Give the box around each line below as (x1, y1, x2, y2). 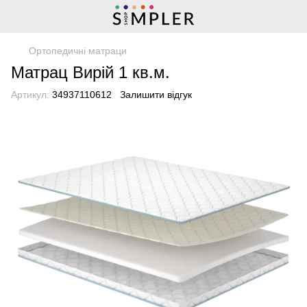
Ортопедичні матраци (29, 45, 127, 56)
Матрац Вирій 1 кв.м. (11, 63, 170, 82)
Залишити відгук (120, 89, 192, 100)
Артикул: (11, 89, 49, 100)
